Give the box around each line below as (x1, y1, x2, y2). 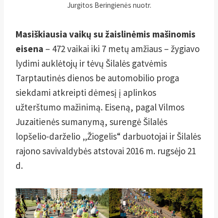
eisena (16, 42, 45, 54)
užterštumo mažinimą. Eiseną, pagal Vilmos (16, 101, 184, 113)
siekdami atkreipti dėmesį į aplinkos (16, 86, 156, 98)
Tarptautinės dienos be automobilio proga (16, 72, 179, 84)
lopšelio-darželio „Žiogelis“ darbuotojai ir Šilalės (16, 130, 201, 142)
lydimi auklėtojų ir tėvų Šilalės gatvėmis (16, 57, 167, 69)
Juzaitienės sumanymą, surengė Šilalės (16, 115, 167, 127)
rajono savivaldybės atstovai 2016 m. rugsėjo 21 (16, 145, 196, 157)
